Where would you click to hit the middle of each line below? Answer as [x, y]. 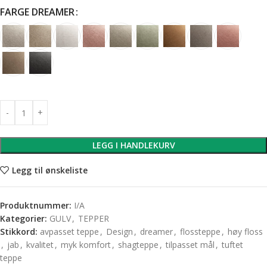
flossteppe [200, 232]
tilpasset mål [190, 245]
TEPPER [94, 218]
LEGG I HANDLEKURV [133, 145]
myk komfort [86, 245]
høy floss [245, 232]
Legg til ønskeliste [49, 170]
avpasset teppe [69, 232]
